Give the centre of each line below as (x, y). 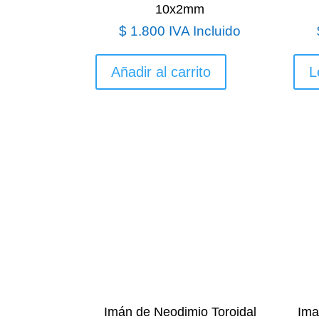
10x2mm (180, 9)
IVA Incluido (205, 31)
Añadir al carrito (161, 72)
